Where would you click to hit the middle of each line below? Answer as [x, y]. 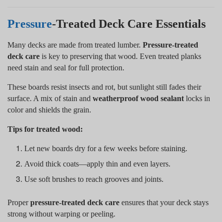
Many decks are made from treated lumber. [75, 45]
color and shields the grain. [49, 110]
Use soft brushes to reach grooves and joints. [94, 179]
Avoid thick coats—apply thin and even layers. [98, 164]
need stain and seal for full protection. [66, 67]
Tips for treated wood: [45, 129]
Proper [19, 202]
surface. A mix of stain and [50, 98]
